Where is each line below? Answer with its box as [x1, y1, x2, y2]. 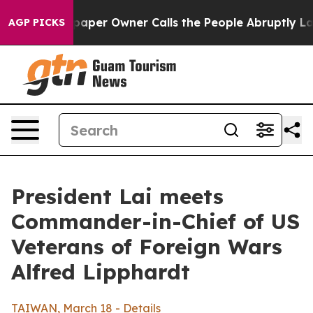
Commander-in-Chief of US [11, 208, 300, 235]
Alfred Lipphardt [11, 259, 204, 285]
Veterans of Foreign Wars [11, 233, 282, 260]
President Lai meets [11, 183, 224, 210]
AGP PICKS [8, 16, 65, 29]
